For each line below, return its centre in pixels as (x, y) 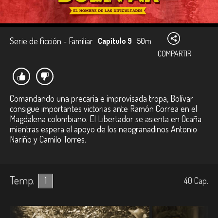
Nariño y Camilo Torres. (48, 139)
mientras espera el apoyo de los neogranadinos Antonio (103, 129)
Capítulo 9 (115, 41)
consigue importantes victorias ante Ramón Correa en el (103, 109)
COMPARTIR (174, 54)
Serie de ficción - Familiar (51, 41)
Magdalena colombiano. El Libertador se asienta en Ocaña (106, 119)
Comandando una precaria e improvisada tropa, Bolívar (101, 98)
